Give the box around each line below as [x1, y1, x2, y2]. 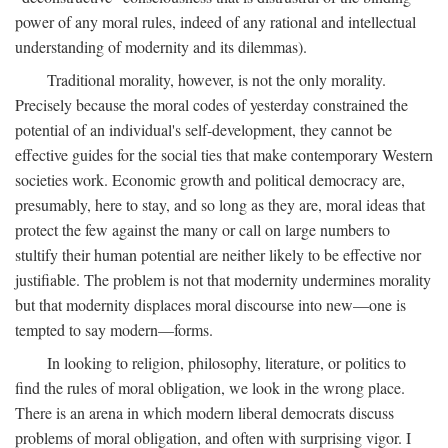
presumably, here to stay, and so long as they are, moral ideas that [15, 193, 425, 215]
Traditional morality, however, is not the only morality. [47, 68, 386, 90]
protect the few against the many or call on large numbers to [15, 218, 390, 240]
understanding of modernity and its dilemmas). [15, 35, 307, 57]
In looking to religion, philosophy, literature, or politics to [47, 351, 406, 373]
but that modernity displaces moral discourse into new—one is [15, 293, 406, 315]
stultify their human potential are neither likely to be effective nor [15, 243, 421, 265]
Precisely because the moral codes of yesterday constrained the [15, 93, 408, 115]
